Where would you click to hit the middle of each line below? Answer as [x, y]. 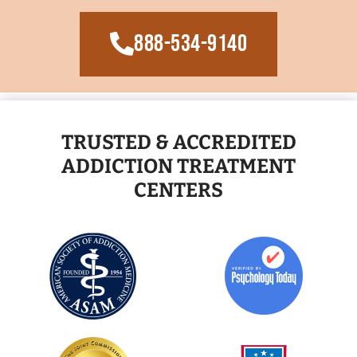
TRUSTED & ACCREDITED [178, 142]
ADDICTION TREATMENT [178, 166]
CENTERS [178, 190]
